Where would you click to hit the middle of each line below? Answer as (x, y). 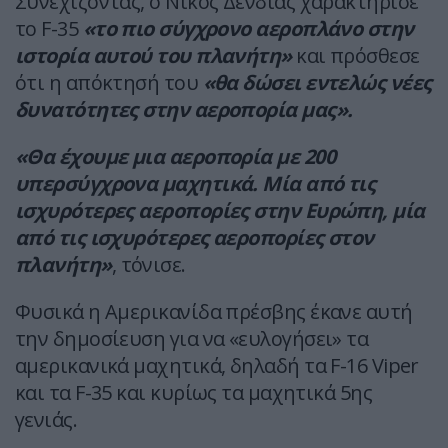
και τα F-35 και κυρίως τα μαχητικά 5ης (194, 393)
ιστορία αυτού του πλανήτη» (153, 56)
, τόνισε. (148, 265)
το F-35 (49, 29)
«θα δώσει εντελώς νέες (317, 83)
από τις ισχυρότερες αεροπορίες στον (194, 238)
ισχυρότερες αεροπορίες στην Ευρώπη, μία (220, 211)
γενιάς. (46, 420)
